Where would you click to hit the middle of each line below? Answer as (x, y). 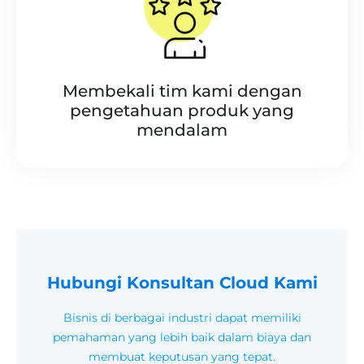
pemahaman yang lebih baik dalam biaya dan (182, 337)
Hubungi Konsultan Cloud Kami (182, 282)
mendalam (182, 130)
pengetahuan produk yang (182, 110)
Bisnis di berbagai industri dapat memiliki (182, 317)
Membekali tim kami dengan (182, 91)
